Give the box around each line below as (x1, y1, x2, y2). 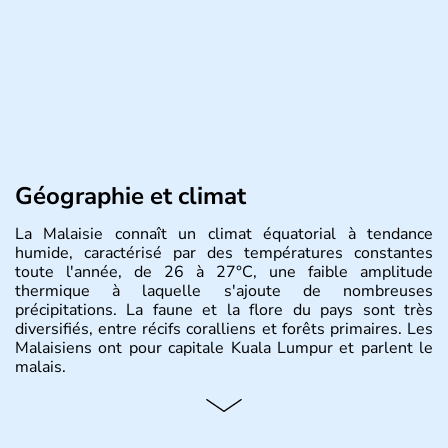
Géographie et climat (15, 180, 246, 212)
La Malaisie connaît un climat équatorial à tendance (15, 223, 433, 245)
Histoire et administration (15, 391, 297, 423)
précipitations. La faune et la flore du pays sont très (15, 299, 433, 321)
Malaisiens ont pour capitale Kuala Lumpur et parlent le (15, 337, 433, 359)
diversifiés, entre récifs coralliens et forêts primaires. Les (15, 318, 433, 340)
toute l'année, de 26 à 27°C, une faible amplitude (15, 261, 433, 283)
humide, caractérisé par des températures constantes (15, 242, 433, 264)
